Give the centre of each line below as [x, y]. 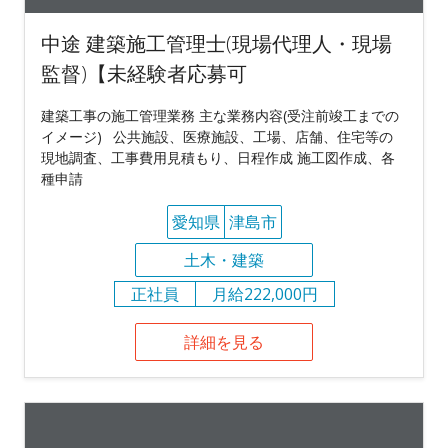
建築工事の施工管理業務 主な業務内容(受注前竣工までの [220, 115]
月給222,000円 [264, 293]
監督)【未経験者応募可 [144, 73]
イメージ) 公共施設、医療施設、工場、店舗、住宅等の [217, 136]
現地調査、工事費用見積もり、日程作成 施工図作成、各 [218, 157]
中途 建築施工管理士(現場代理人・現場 [216, 43]
